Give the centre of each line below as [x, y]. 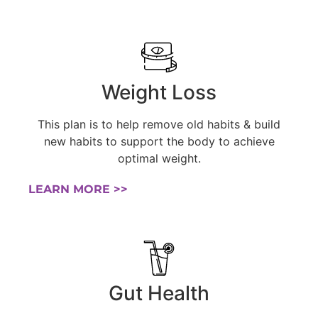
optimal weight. [159, 159]
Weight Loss [159, 93]
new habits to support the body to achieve [159, 142]
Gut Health [159, 294]
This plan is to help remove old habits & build [159, 125]
